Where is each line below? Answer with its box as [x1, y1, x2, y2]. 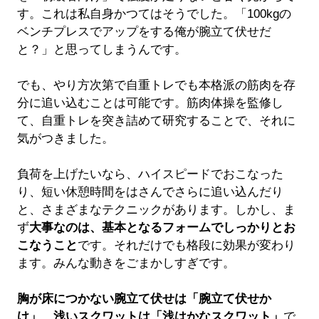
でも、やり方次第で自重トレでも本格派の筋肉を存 [16, 78, 296, 93]
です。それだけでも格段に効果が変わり [77, 239, 296, 253]
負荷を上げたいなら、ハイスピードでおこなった [16, 167, 283, 182]
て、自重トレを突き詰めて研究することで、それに [16, 114, 296, 128]
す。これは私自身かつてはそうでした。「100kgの [16, 7, 291, 21]
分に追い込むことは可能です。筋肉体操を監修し [16, 96, 283, 110]
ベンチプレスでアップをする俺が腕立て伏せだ [16, 25, 271, 39]
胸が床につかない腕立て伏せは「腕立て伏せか [16, 292, 271, 306]
